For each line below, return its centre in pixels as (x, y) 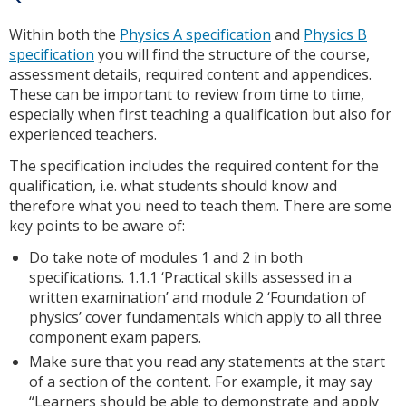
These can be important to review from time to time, (187, 95)
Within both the (64, 35)
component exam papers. (116, 337)
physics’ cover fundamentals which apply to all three (206, 317)
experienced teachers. (83, 135)
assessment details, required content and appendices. (190, 75)
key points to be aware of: (97, 225)
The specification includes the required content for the (194, 165)
